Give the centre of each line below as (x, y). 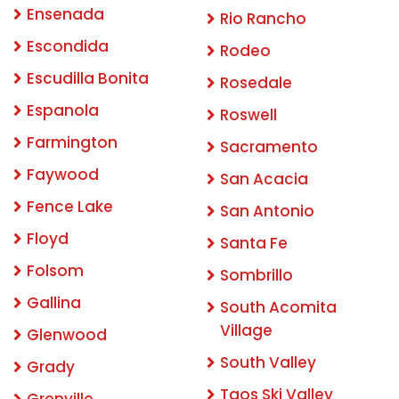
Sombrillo (256, 275)
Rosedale (256, 82)
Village (246, 330)
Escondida (68, 46)
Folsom (55, 270)
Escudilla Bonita (88, 78)
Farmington (72, 142)
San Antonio (267, 211)
